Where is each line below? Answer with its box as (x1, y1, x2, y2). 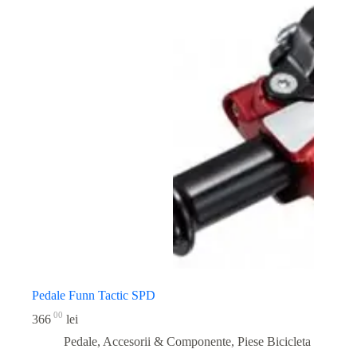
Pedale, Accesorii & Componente (64, 334, 231, 348)
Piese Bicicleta (237, 334, 311, 348)
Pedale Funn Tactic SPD (32, 288, 155, 303)
